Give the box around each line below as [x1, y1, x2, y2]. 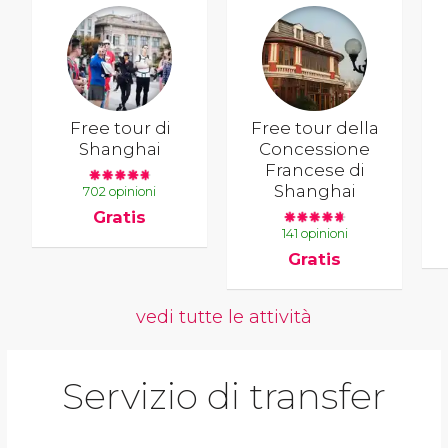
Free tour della [250, 117, 379, 138]
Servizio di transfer [62, 373, 386, 418]
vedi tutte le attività [136, 304, 312, 328]
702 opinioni [83, 184, 157, 200]
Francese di [265, 159, 365, 180]
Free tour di [69, 117, 170, 138]
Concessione [259, 138, 371, 159]
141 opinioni [281, 226, 348, 242]
